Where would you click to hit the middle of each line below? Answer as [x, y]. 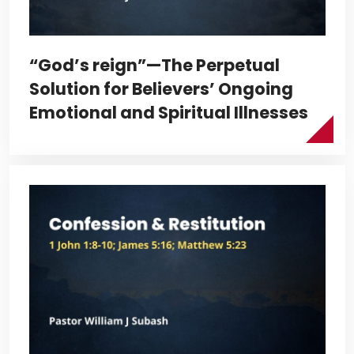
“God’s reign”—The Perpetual [154, 65]
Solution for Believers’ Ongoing [161, 88]
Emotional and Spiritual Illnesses [169, 112]
